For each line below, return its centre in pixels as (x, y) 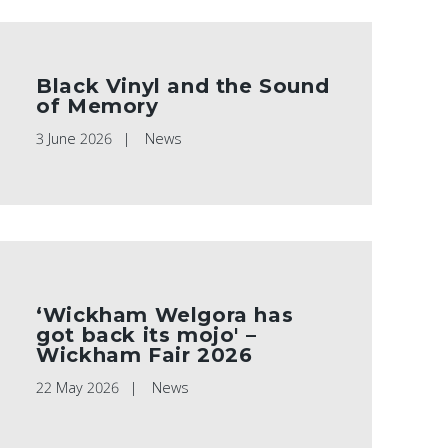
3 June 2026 (74, 139)
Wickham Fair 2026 (144, 355)
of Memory (97, 106)
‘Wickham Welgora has (165, 315)
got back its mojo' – (146, 335)
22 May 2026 (78, 388)
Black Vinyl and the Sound (183, 86)
